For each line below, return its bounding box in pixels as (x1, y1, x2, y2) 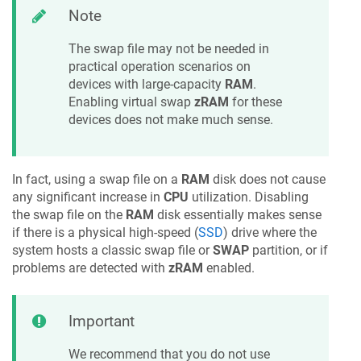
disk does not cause (210, 172, 326, 188)
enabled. (203, 260, 255, 276)
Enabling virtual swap (68, 93, 194, 110)
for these (229, 93, 282, 110)
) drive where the (223, 225, 317, 241)
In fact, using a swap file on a (12, 172, 181, 188)
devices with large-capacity (68, 76, 225, 92)
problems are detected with (12, 260, 168, 276)
